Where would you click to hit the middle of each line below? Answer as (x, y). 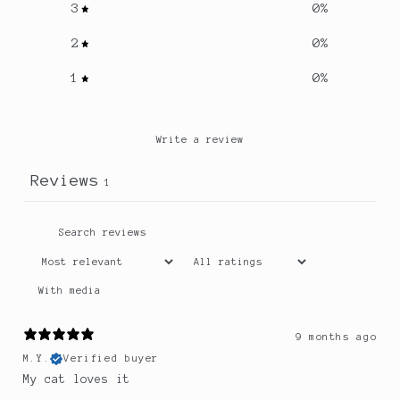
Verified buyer (112, 358)
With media (69, 291)
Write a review (200, 140)
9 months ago (336, 337)
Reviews (64, 181)
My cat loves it (76, 380)
